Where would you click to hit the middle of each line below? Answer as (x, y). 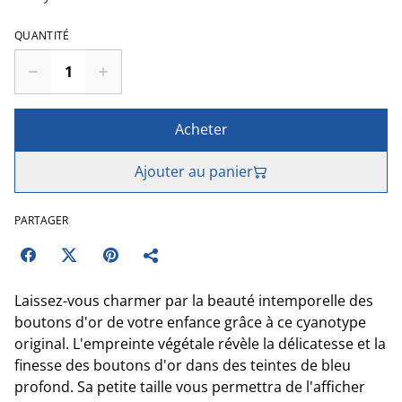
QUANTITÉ (42, 35)
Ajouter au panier (194, 171)
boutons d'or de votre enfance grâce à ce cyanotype (190, 322)
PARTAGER (41, 220)
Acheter (201, 129)
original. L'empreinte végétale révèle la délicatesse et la (200, 344)
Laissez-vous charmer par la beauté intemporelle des (194, 301)
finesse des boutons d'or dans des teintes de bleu (183, 365)
